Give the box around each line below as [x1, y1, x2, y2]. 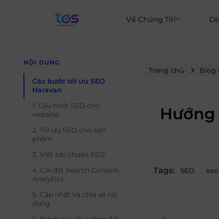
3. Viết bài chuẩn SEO [32, 151, 105, 158]
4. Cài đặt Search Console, [32, 166, 120, 174]
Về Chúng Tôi [126, 15, 175, 24]
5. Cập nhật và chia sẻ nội [32, 191, 118, 198]
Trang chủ [149, 66, 184, 75]
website [32, 110, 59, 118]
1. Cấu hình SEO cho [32, 102, 100, 109]
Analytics [32, 175, 64, 183]
